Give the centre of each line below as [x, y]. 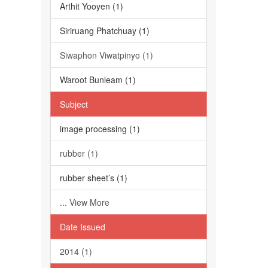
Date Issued [82, 227]
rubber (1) [79, 153]
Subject [74, 104]
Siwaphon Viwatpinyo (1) [106, 55]
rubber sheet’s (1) [93, 178]
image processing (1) [100, 129]
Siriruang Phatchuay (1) [104, 31]
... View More [84, 202]
